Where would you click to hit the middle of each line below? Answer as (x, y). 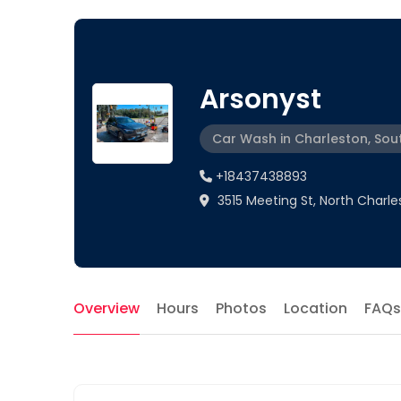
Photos (241, 308)
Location (316, 308)
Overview (107, 308)
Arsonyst (260, 99)
